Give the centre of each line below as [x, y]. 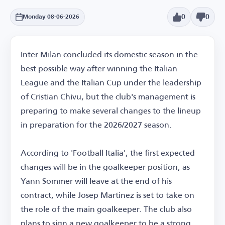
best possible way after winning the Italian [99, 68]
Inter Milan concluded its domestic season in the [109, 54]
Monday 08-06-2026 [51, 17]
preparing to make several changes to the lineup [111, 110]
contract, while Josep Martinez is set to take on [107, 195]
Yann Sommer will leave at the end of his [96, 181]
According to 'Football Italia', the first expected [108, 153]
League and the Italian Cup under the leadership [111, 82]
